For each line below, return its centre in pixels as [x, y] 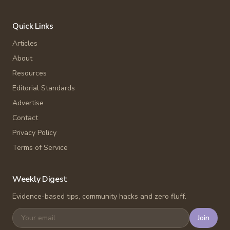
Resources [30, 73]
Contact [25, 118]
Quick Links [33, 26]
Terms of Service [40, 148]
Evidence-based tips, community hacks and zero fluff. [99, 196]
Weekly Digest [40, 179]
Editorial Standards [44, 88]
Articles [25, 43]
